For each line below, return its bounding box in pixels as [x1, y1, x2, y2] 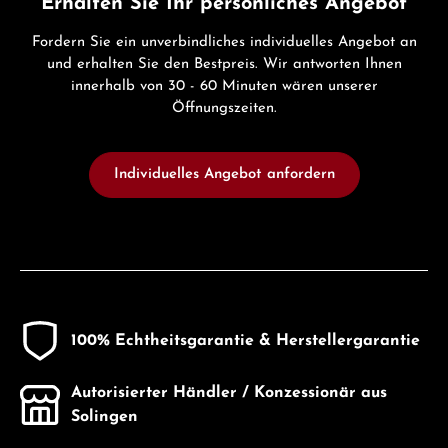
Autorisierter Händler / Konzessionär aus [71, 385, 387, 402]
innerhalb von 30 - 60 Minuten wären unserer [70, 79, 378, 95]
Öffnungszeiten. [171, 101, 277, 117]
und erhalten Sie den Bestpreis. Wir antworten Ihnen [46, 57, 402, 73]
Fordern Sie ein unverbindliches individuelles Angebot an [31, 35, 417, 51]
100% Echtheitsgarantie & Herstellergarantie [71, 333, 420, 350]
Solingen [71, 409, 138, 426]
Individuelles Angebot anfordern [113, 167, 335, 183]
